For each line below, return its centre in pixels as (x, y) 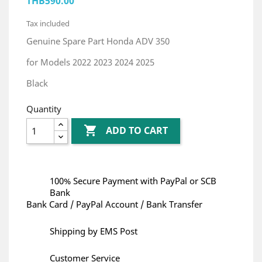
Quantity (44, 109)
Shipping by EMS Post (94, 231)
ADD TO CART (137, 131)
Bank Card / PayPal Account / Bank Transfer (114, 204)
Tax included (48, 23)
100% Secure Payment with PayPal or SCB (133, 181)
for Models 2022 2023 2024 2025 (90, 62)
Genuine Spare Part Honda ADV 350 (98, 41)
